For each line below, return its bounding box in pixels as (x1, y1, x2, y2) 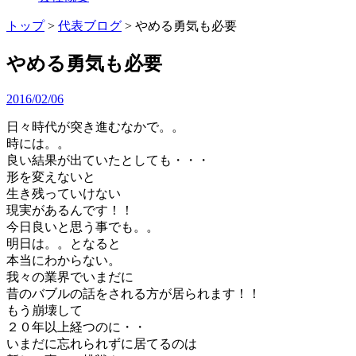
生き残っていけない (6, 186, 121, 200)
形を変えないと (6, 169, 95, 184)
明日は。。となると (6, 236, 121, 250)
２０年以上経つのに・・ (6, 319, 146, 334)
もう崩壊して (6, 303, 83, 317)
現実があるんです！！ (6, 203, 133, 217)
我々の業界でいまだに (6, 269, 133, 284)
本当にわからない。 (6, 253, 121, 267)
